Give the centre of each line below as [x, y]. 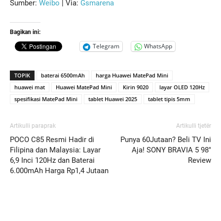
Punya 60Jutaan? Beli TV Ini [166, 139]
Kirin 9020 [136, 87]
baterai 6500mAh [63, 75]
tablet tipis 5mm [169, 99]
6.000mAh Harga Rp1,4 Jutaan [59, 170]
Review [200, 160]
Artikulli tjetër [194, 126]
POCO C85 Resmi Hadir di [52, 139]
